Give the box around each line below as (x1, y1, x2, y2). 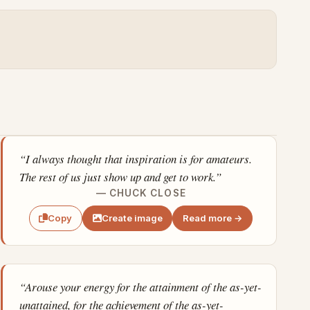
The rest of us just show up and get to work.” (19, 169, 222, 185)
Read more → (182, 212, 243, 224)
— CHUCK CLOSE (95, 188, 186, 199)
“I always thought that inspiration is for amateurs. (19, 151, 253, 167)
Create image (101, 212, 163, 224)
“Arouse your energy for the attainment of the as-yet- (19, 279, 262, 295)
